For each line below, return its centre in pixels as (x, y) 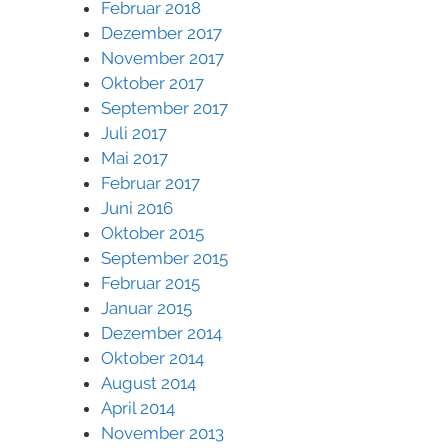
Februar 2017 (150, 182)
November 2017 (162, 57)
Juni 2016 (137, 207)
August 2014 (148, 382)
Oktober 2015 (152, 232)
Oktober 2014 (152, 357)
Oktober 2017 (152, 82)
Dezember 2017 (161, 32)
